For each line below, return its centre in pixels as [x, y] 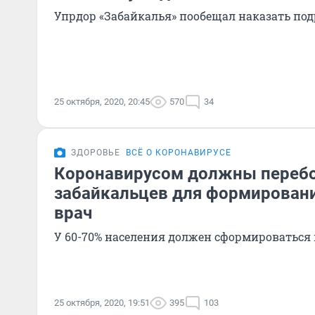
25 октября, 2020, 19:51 [102, 303]
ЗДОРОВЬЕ [96, 153]
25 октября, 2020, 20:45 [102, 102]
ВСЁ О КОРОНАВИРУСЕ [179, 153]
